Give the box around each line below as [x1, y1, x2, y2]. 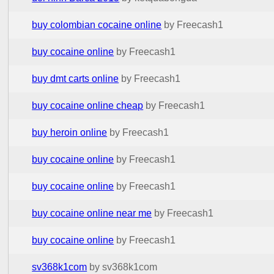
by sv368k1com [89, 261, 158, 272]
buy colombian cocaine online [32, 19, 162, 30]
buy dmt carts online [32, 73, 119, 84]
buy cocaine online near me [32, 207, 152, 218]
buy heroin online [32, 127, 108, 138]
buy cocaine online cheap [32, 100, 144, 111]
